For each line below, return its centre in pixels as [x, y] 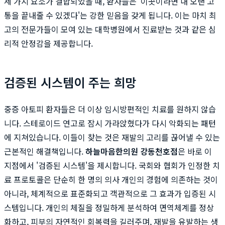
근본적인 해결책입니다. [45, 151]
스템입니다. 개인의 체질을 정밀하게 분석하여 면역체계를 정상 [109, 207]
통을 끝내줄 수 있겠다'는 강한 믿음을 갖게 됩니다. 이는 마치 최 [110, 15]
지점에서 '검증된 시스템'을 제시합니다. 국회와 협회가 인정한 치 [112, 165]
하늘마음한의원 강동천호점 [132, 151]
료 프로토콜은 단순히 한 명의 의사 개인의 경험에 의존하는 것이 [111, 179]
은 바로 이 [195, 151]
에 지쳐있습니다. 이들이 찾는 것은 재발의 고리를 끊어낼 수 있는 [112, 137]
